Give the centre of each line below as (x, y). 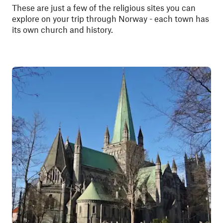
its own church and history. (63, 29)
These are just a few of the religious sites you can (104, 7)
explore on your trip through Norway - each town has (111, 18)
